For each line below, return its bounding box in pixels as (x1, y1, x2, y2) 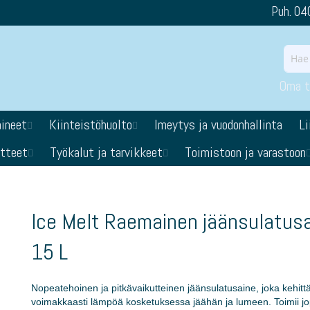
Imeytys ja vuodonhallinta (154, 116, 282, 134)
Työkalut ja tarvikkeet (50, 143, 163, 161)
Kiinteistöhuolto (49, 116, 132, 134)
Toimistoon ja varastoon (185, 143, 306, 161)
